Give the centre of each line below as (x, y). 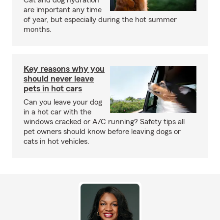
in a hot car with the (57, 112)
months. (38, 30)
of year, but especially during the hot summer (100, 20)
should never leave (59, 79)
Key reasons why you (64, 69)
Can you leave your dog (63, 102)
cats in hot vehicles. (56, 142)
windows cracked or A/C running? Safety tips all (104, 122)
